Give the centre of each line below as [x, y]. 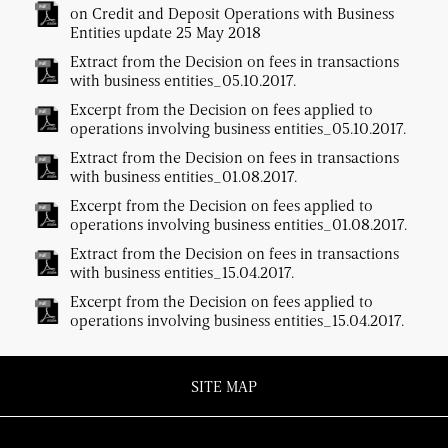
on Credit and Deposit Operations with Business [232, 13]
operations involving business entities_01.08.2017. [238, 224]
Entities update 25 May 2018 [165, 32]
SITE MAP [224, 386]
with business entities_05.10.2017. [183, 80]
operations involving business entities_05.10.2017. [238, 128]
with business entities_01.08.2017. [183, 176]
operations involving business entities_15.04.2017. [237, 320]
